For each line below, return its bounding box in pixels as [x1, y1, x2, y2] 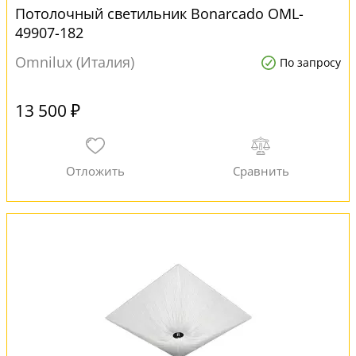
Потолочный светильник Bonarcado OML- [15, 4, 304, 23]
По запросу [280, 55, 341, 70]
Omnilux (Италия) [15, 52, 134, 72]
